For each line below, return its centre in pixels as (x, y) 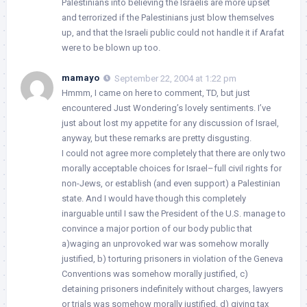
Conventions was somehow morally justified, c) (155, 273)
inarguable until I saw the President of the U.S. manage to (174, 213)
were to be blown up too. (111, 48)
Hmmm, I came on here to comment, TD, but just (156, 93)
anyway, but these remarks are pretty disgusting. (157, 138)
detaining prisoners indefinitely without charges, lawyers (172, 288)
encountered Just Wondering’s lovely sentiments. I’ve (166, 108)
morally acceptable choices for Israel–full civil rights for (172, 168)
